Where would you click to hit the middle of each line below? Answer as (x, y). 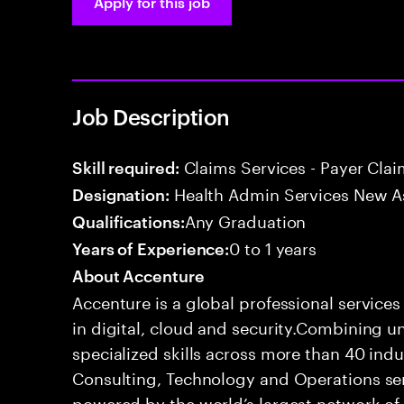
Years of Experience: (151, 248)
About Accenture (138, 275)
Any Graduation (245, 219)
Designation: (121, 193)
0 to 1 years (273, 246)
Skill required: (126, 166)
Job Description (151, 116)
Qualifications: (129, 220)
